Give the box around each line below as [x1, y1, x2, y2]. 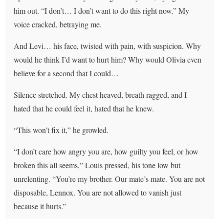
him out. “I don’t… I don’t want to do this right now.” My [14, 5, 190, 16]
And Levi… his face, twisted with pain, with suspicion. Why [14, 40, 201, 51]
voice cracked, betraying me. [14, 19, 102, 29]
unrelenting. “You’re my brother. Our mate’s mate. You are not [14, 173, 205, 184]
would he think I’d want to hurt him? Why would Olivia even [14, 54, 202, 65]
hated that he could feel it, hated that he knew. [14, 103, 154, 113]
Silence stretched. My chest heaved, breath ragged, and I [14, 89, 187, 100]
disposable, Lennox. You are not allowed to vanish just [14, 187, 182, 197]
